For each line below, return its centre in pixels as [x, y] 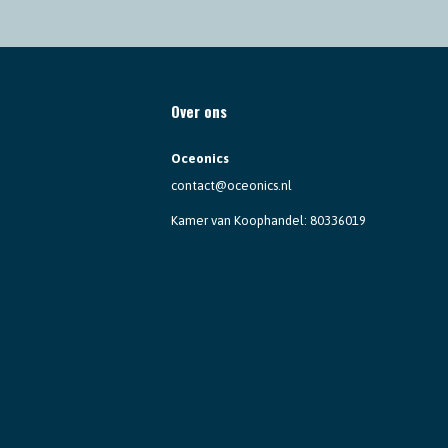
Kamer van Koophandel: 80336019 [268, 220]
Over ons [198, 110]
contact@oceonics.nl [231, 185]
